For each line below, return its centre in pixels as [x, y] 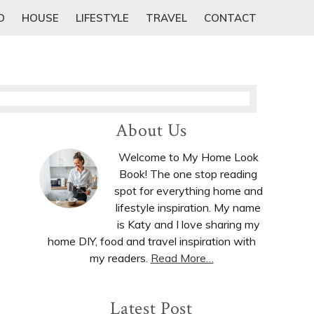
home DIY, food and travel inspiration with [151, 241]
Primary [75, 133]
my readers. [120, 258]
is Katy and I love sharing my [188, 225]
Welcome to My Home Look [188, 157]
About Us [151, 131]
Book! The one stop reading [188, 174]
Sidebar [72, 160]
